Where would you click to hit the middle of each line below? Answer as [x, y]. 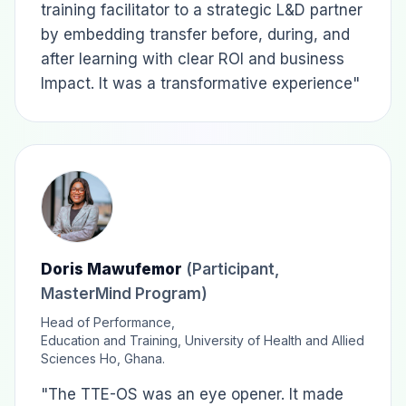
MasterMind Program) [124, 294]
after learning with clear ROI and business [193, 59]
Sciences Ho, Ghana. [103, 358]
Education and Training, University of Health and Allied [203, 340]
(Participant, [232, 269]
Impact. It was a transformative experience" [200, 83]
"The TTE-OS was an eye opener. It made [192, 394]
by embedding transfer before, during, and [195, 34]
